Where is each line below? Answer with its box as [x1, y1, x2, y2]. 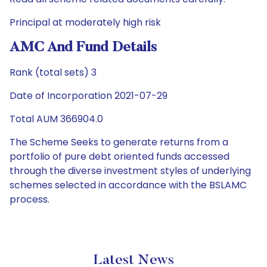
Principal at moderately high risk [10, 15, 161, 29]
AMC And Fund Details [10, 41, 157, 55]
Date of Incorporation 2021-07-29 [10, 89, 167, 103]
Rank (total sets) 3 [10, 66, 97, 79]
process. [10, 193, 49, 206]
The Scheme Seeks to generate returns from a [10, 135, 228, 149]
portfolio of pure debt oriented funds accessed [10, 150, 229, 163]
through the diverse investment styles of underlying [10, 164, 251, 178]
